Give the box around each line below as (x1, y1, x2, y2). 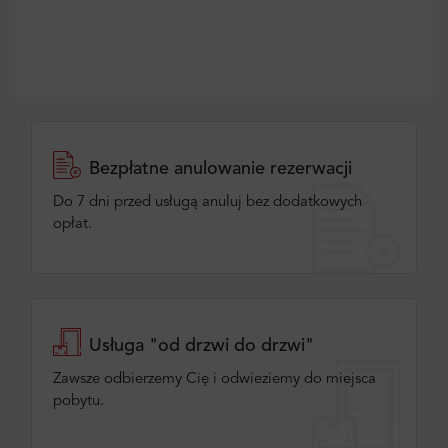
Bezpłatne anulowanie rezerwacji (89, 159, 352, 178)
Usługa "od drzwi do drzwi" (89, 336, 314, 355)
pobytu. (53, 393, 104, 409)
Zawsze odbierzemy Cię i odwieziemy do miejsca (53, 371, 376, 387)
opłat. (53, 216, 92, 232)
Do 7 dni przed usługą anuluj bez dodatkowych (53, 194, 362, 210)
